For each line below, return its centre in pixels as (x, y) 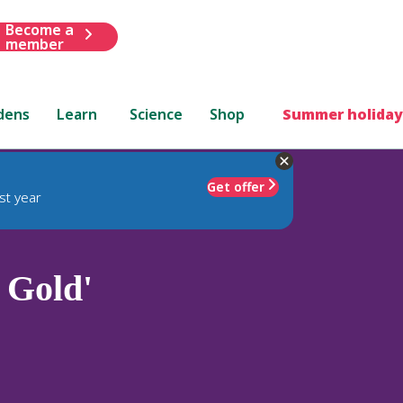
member (34, 44)
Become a (39, 29)
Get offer (236, 186)
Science (157, 114)
